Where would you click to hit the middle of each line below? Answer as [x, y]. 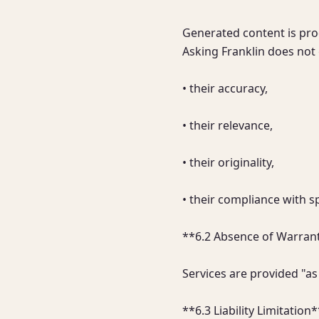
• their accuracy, [225, 88]
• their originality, [228, 162]
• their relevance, [228, 125]
